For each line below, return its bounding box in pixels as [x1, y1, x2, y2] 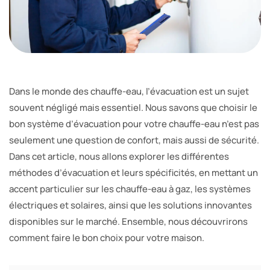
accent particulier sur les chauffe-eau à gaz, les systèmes [9, 183, 251, 196]
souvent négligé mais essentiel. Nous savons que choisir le [9, 101, 257, 115]
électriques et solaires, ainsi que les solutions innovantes [9, 199, 252, 212]
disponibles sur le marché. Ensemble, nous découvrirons [9, 215, 248, 228]
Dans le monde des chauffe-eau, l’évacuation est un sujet [9, 85, 249, 98]
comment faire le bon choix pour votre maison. [9, 231, 204, 245]
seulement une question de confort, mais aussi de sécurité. [9, 134, 259, 147]
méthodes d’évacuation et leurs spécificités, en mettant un [9, 166, 258, 180]
